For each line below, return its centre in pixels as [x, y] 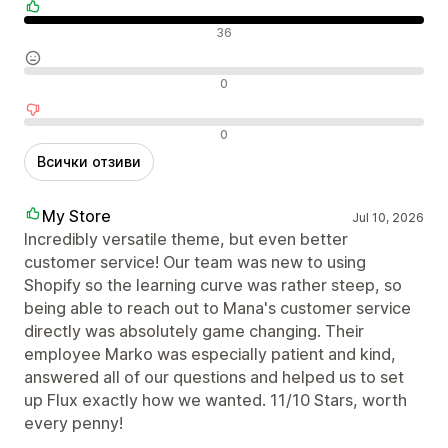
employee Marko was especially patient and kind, [210, 353]
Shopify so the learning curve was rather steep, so [213, 284]
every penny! [73, 422]
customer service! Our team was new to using [195, 261]
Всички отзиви [89, 161]
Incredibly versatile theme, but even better [186, 238]
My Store [76, 215]
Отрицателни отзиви [103, 132]
